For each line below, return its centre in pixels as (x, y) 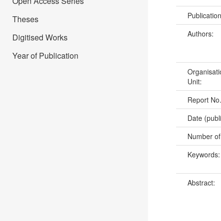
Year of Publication (45, 55)
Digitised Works (40, 37)
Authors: (201, 33)
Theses (25, 19)
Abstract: (202, 182)
